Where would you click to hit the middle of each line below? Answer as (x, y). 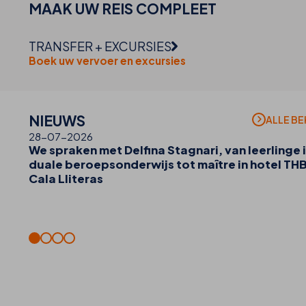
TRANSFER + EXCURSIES (100, 46)
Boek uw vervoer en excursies (107, 61)
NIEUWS (57, 121)
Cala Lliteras (66, 179)
